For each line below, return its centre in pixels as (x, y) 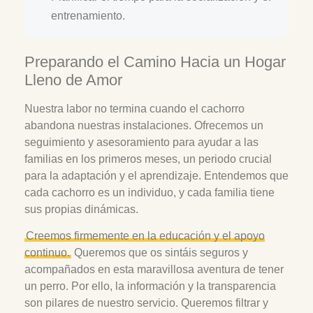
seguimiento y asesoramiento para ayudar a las (141, 142)
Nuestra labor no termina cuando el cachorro (134, 108)
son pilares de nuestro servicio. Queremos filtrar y (146, 303)
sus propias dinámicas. (81, 209)
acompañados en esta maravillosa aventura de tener (154, 269)
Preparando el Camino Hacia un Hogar (155, 61)
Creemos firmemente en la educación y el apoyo (145, 235)
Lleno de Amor (73, 80)
